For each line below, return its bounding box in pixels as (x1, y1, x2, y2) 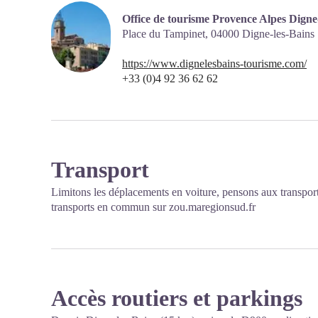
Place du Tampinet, (122, 27, 211, 40)
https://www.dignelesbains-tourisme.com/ (122, 57, 307, 70)
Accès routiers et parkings (51, 285, 302, 311)
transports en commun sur (51, 201, 169, 213)
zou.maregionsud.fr (169, 201, 256, 213)
